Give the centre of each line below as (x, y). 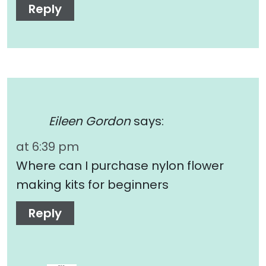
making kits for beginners (92, 184)
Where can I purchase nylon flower (120, 165)
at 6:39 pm (47, 146)
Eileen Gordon (90, 121)
